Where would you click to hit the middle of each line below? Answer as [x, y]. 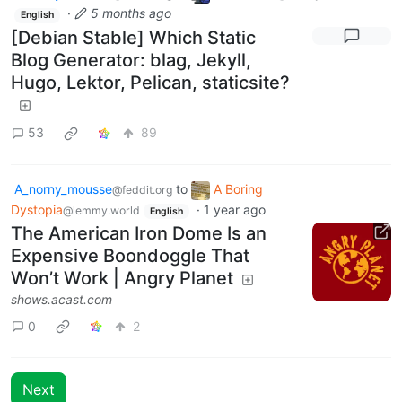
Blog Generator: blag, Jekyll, [131, 60]
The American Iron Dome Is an [139, 234]
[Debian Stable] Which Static [133, 37]
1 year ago [234, 209]
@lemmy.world [101, 210]
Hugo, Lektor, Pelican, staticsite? [150, 82]
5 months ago [131, 13]
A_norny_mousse [63, 188]
